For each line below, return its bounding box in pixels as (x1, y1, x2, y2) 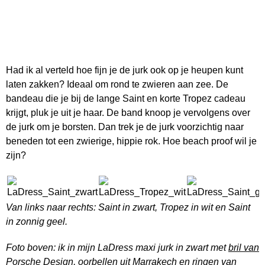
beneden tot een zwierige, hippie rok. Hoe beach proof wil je (6, 136, 257, 146)
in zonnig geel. (6, 216, 67, 227)
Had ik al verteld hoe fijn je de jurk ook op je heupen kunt (6, 65, 243, 75)
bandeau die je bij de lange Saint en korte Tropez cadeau (6, 93, 245, 104)
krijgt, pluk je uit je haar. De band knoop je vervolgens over (6, 108, 250, 118)
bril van (228, 243, 259, 253)
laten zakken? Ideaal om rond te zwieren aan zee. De (6, 79, 228, 89)
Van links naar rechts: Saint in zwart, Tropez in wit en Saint (6, 202, 250, 212)
